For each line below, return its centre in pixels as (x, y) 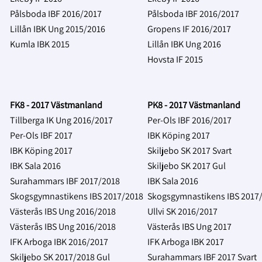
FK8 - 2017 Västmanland (56, 105)
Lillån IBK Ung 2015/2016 (58, 29)
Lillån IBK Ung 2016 (184, 44)
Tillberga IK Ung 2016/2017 (61, 120)
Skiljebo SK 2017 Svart (189, 150)
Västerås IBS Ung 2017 (189, 226)
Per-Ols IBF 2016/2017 (189, 120)
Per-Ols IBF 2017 (41, 135)
